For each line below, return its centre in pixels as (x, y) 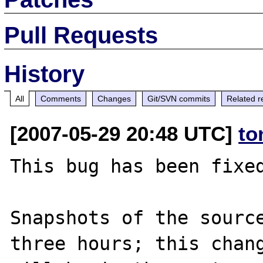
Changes (114, 98)
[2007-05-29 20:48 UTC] (124, 133)
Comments (61, 98)
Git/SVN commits (179, 98)
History (45, 74)
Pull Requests (81, 35)
